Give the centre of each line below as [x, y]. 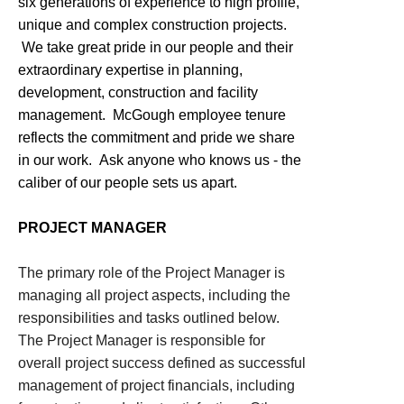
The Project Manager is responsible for [142, 340]
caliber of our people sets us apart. [128, 183]
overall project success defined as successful [162, 363]
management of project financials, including [156, 386]
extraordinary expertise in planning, [130, 70]
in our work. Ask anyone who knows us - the [160, 160]
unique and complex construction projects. [152, 25]
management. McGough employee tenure [152, 115]
